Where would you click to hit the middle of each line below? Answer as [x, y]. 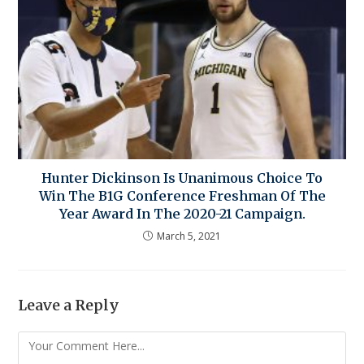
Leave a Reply [69, 305]
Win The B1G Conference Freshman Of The [182, 196]
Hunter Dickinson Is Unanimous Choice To [182, 178]
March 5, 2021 [189, 236]
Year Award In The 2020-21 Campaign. [182, 214]
